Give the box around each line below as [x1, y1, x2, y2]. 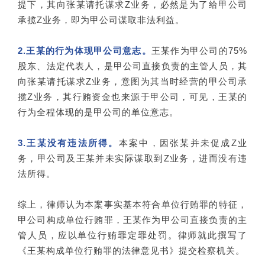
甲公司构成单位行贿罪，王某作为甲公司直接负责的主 [18, 214, 247, 225]
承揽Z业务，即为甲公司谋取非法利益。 [18, 14, 185, 25]
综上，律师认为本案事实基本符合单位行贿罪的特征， [18, 199, 247, 209]
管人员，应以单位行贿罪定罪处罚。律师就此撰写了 [18, 230, 247, 240]
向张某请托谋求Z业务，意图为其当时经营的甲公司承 [18, 76, 247, 86]
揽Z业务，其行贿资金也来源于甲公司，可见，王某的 [18, 91, 247, 102]
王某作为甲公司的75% [151, 45, 248, 56]
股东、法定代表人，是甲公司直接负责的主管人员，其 [18, 60, 247, 71]
